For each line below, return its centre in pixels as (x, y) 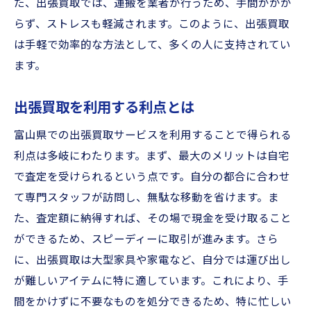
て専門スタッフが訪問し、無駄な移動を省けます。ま (146, 198)
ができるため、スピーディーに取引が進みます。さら (146, 239)
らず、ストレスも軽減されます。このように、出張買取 (152, 24)
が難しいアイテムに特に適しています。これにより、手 (151, 281)
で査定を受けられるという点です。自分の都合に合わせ (152, 177)
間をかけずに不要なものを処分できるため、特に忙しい (153, 302)
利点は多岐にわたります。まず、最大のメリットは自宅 (152, 156)
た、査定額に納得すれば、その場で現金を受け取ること (153, 219)
